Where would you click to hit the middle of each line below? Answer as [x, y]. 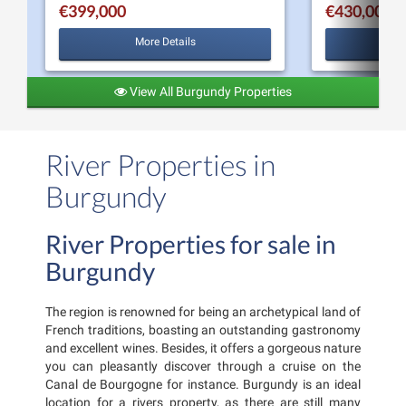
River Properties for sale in [191, 244]
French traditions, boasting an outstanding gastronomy [203, 330]
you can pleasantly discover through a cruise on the [203, 366]
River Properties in [160, 164]
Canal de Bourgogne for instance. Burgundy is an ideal [203, 384]
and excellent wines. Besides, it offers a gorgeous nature [203, 348]
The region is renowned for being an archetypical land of [203, 312]
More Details [165, 42]
